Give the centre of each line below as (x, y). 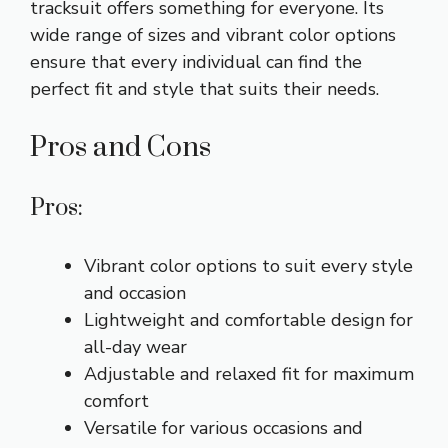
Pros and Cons (120, 147)
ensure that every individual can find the (196, 61)
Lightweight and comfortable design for (248, 319)
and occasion (135, 292)
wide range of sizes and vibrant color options (213, 34)
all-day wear (135, 346)
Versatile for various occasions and (223, 427)
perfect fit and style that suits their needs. (204, 88)
